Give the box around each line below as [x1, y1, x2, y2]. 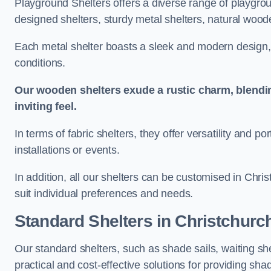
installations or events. [15, 144, 120, 156]
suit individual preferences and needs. [15, 188, 194, 200]
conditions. [15, 57, 66, 69]
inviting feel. [15, 100, 77, 113]
